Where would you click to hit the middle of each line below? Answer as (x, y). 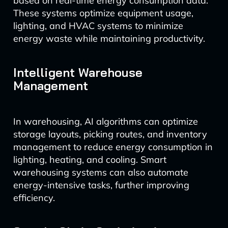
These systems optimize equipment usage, (103, 13)
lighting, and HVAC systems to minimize (98, 26)
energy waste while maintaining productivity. (109, 38)
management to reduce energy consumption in (113, 147)
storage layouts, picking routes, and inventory (110, 134)
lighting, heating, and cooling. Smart (90, 160)
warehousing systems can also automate (101, 172)
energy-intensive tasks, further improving (101, 185)
